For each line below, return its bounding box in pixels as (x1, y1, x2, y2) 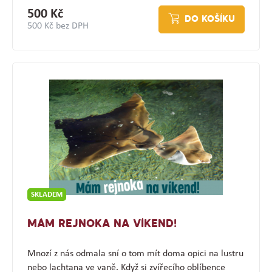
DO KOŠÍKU (185, 15, 236, 25)
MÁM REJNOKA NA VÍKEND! (27, 219, 177, 231)
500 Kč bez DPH (27, 21, 89, 32)
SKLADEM (30, 191, 63, 199)
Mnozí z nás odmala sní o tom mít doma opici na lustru (27, 249, 243, 259)
